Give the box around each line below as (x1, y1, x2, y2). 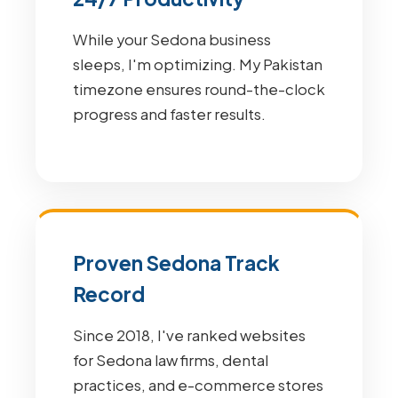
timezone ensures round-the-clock (73, 80, 325, 99)
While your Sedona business (73, 30, 271, 49)
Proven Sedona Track (73, 251, 280, 275)
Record (73, 282, 145, 306)
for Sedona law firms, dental (73, 351, 268, 370)
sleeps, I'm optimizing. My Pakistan (73, 55, 322, 74)
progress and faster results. (73, 105, 266, 123)
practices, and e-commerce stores (73, 376, 323, 394)
